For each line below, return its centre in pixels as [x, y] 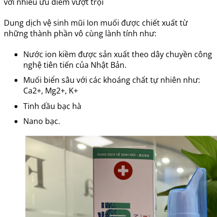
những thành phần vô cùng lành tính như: [80, 33]
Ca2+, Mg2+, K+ [51, 91]
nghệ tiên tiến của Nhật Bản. [75, 65]
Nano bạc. [42, 121]
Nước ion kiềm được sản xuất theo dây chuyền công [118, 54]
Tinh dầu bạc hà [52, 106]
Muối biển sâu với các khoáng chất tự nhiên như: [112, 80]
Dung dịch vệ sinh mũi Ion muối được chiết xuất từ [96, 23]
